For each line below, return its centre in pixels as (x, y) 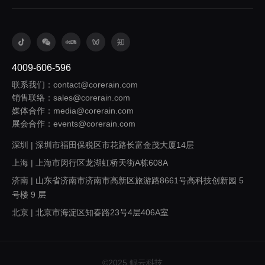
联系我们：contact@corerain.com (75, 84)
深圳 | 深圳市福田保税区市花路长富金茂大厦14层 (103, 145)
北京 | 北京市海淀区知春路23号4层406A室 (90, 212)
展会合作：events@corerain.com (74, 123)
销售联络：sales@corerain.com (71, 97)
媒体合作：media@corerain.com (73, 110)
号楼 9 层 (29, 194)
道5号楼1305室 (40, 244)
